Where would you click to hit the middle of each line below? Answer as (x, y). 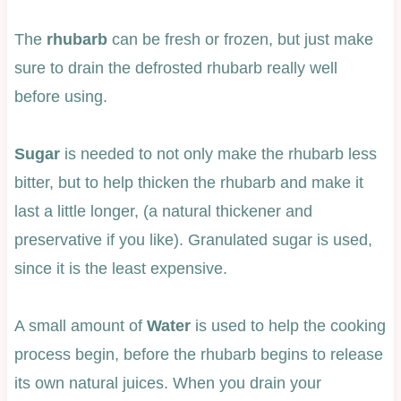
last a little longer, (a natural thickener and (163, 211)
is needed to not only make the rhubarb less (218, 154)
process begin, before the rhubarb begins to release (198, 354)
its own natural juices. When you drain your (167, 383)
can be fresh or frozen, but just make (240, 39)
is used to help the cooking (288, 325)
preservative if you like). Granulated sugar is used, (193, 239)
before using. (60, 96)
